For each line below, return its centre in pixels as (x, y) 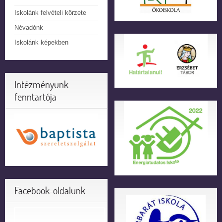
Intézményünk (41, 85)
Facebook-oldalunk (50, 191)
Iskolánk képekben (41, 43)
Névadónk (29, 28)
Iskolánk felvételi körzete (50, 13)
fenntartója (35, 97)
